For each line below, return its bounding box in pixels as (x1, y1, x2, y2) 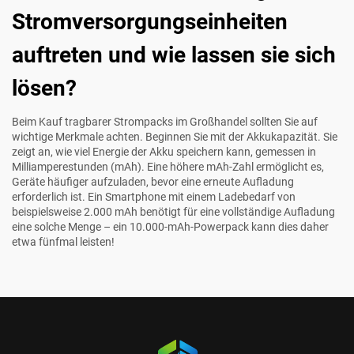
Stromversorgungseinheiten (12, 8, 288, 35)
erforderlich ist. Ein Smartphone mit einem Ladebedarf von (12, 190, 296, 203)
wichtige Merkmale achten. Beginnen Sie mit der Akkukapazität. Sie (12, 130, 337, 143)
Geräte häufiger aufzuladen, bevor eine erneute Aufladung (12, 175, 294, 188)
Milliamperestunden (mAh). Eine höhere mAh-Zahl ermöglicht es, (12, 160, 324, 173)
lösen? (12, 74, 77, 101)
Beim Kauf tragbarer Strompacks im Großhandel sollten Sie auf (12, 115, 318, 128)
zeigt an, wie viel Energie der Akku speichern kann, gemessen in (12, 145, 316, 158)
